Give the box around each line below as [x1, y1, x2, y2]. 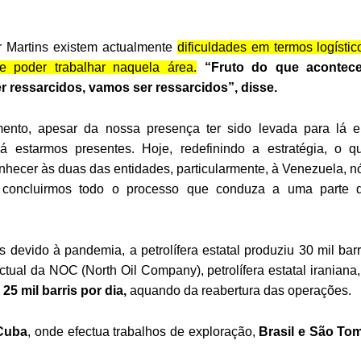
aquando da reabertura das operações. [127, 284, 351, 298]
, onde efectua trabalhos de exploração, [27, 325, 259, 339]
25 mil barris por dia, [3, 284, 127, 298]
